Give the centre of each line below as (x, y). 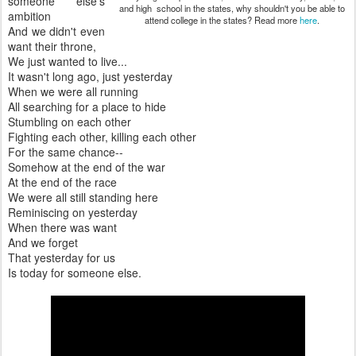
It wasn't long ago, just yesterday (90, 76)
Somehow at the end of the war (87, 167)
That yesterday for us (62, 257)
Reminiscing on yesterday (73, 212)
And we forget (43, 242)
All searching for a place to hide (87, 106)
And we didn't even (56, 31)
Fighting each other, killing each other (102, 137)
